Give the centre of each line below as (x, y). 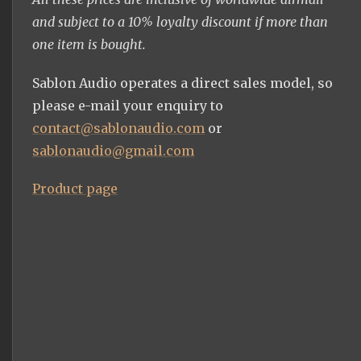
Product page (75, 188)
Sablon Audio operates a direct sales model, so (183, 83)
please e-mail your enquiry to (128, 105)
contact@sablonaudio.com (118, 128)
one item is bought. (89, 45)
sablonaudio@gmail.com (113, 150)
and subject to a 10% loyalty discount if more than (180, 22)
